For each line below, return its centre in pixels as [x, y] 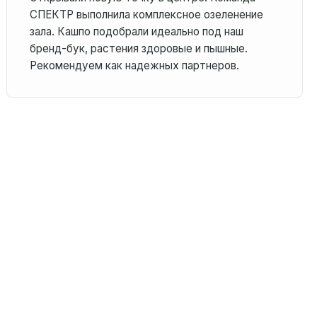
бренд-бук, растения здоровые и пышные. [139, 48]
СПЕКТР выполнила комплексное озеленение [147, 15]
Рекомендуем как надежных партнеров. [135, 65]
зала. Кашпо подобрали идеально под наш [137, 31]
